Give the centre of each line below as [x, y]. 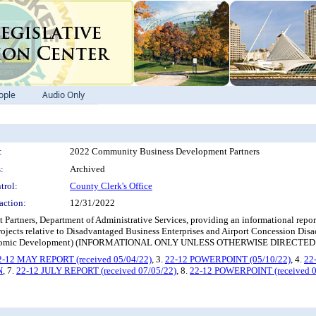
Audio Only [63, 95]
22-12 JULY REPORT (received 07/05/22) [96, 271]
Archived [87, 169]
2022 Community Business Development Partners [165, 151]
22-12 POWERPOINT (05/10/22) [228, 259]
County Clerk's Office [111, 186]
